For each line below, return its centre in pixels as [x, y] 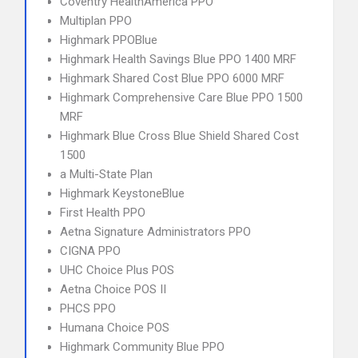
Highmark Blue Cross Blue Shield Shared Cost [179, 136]
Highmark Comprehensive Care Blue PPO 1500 [181, 97]
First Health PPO [103, 213]
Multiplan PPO [96, 21]
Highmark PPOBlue [109, 40]
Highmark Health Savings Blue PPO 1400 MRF [178, 59]
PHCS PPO [88, 308]
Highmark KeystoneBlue [122, 193]
